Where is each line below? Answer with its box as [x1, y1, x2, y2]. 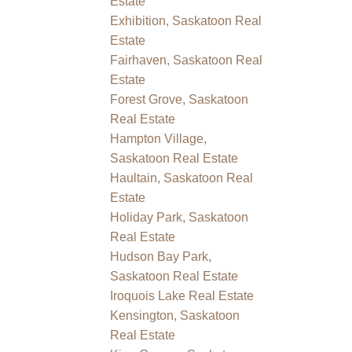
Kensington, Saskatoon [110, 308, 240, 322]
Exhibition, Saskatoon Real [110, 13, 262, 27]
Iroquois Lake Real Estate [110, 288, 255, 302]
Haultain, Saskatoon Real [110, 170, 254, 185]
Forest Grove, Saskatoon [110, 92, 249, 106]
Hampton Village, [110, 131, 207, 145]
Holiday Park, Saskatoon [110, 210, 249, 224]
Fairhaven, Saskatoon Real [110, 53, 263, 67]
